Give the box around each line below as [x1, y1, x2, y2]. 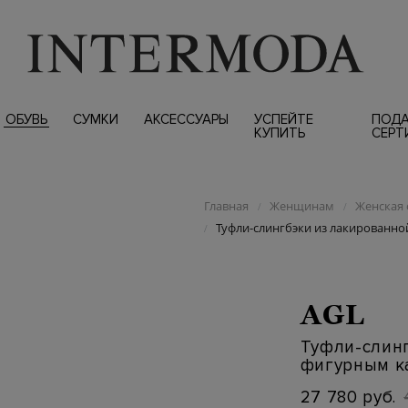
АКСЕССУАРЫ [143, 111, 229, 127]
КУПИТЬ [253, 125, 305, 141]
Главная [203, 198, 249, 214]
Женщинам [269, 198, 334, 214]
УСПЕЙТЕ [253, 111, 313, 127]
